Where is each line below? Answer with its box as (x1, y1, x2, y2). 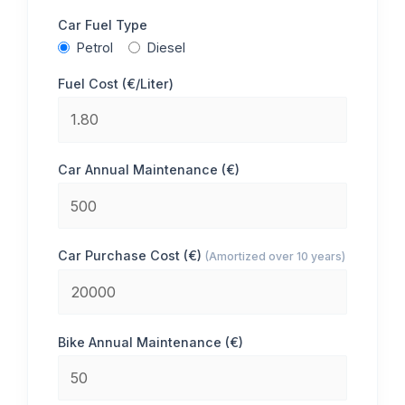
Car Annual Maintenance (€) (58, 162, 240, 178)
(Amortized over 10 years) (205, 250, 346, 264)
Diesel (147, 39, 186, 55)
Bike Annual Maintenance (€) (58, 334, 244, 350)
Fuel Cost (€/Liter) (58, 76, 174, 92)
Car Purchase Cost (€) (58, 248, 206, 264)
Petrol (77, 39, 114, 55)
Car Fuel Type (58, 17, 148, 33)
